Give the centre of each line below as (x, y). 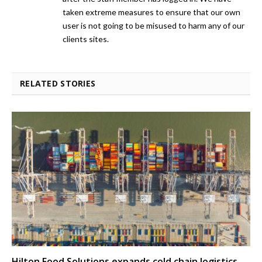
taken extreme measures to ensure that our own (151, 12)
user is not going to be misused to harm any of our (154, 26)
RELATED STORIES (58, 84)
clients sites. (86, 39)
